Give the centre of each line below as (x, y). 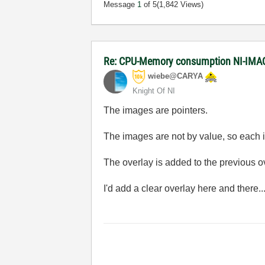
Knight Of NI (154, 91)
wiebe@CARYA (176, 76)
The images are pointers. (156, 110)
